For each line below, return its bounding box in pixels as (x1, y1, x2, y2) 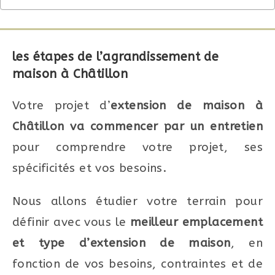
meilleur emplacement (130, 215, 263, 229)
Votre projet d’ (12, 98, 111, 112)
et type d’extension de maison (12, 236, 231, 250)
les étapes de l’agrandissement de (12, 49, 219, 64)
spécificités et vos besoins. (12, 161, 167, 175)
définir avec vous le (12, 215, 130, 229)
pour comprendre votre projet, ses (12, 140, 263, 154)
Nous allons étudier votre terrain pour (12, 194, 263, 208)
